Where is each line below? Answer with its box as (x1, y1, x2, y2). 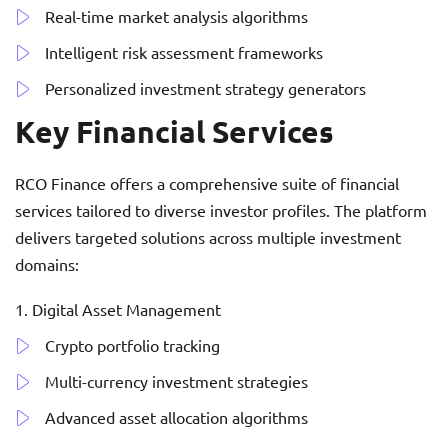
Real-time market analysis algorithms (45, 6, 308, 27)
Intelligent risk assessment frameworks (45, 42, 323, 63)
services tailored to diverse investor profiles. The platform (15, 200, 427, 221)
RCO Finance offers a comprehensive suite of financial (15, 173, 399, 194)
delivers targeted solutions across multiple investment (15, 227, 401, 248)
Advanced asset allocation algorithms (45, 407, 308, 428)
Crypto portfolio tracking (45, 335, 220, 356)
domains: (15, 254, 79, 275)
